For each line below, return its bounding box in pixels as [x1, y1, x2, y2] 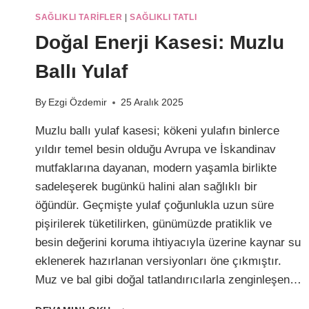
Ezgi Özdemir [48, 97, 108, 108]
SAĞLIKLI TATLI [129, 12, 197, 22]
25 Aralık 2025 [121, 97, 184, 108]
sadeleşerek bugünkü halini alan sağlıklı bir [35, 180, 257, 194]
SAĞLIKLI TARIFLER [35, 12, 123, 22]
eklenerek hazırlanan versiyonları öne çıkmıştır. [35, 255, 281, 268]
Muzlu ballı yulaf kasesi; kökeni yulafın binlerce [35, 124, 279, 138]
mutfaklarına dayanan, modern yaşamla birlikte [35, 161, 277, 175]
